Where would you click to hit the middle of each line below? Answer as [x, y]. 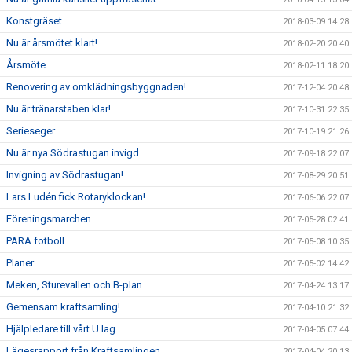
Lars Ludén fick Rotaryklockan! [76, 197]
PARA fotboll [35, 241]
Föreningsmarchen [49, 219]
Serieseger [31, 131]
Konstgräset [34, 21]
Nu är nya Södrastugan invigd [73, 153]
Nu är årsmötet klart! [52, 43]
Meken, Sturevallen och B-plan [74, 285]
